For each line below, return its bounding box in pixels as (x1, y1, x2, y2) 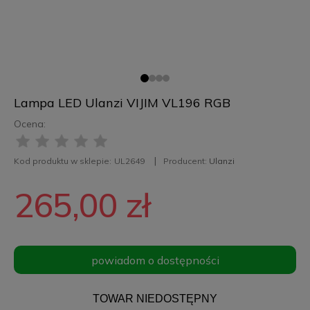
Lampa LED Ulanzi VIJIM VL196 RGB (13, 95, 230, 111)
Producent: (163, 156, 209, 167)
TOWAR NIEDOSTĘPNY (93, 293, 217, 305)
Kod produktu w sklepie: (13, 156, 111, 167)
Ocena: (13, 118, 46, 131)
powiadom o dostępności (91, 253, 219, 268)
